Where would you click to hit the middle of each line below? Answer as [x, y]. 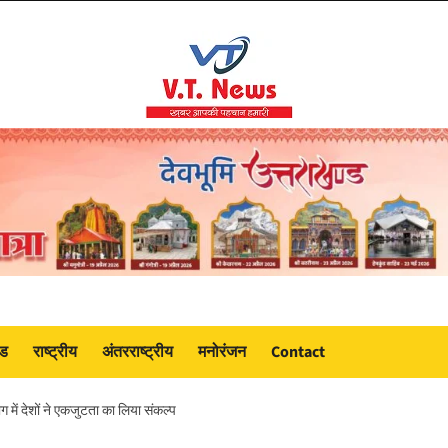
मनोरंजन [222, 352]
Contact [298, 352]
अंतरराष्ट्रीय [137, 352]
